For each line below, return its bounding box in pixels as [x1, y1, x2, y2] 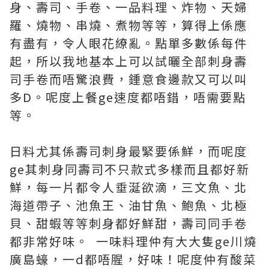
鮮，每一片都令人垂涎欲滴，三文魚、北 [10, 178, 247, 196]
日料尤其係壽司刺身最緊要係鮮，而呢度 [10, 142, 247, 160]
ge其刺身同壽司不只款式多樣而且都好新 [10, 160, 250, 178]
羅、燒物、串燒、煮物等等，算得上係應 [10, 16, 247, 34]
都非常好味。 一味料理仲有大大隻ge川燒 [10, 232, 257, 250]
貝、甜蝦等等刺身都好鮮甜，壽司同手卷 [10, 214, 247, 232]
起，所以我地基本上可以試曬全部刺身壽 [10, 52, 247, 70]
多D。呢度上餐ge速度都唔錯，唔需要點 [10, 88, 246, 106]
